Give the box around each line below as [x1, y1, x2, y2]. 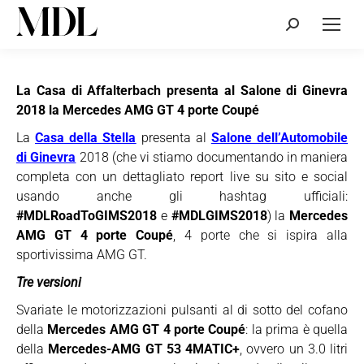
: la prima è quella [245, 322, 349, 337]
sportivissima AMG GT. [16, 247, 147, 262]
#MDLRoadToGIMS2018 [16, 208, 157, 223]
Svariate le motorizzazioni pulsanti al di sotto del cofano [16, 302, 348, 318]
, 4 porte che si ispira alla [173, 227, 349, 243]
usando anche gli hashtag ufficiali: [16, 188, 348, 204]
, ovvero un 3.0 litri [240, 341, 348, 357]
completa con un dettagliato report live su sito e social [16, 169, 348, 184]
